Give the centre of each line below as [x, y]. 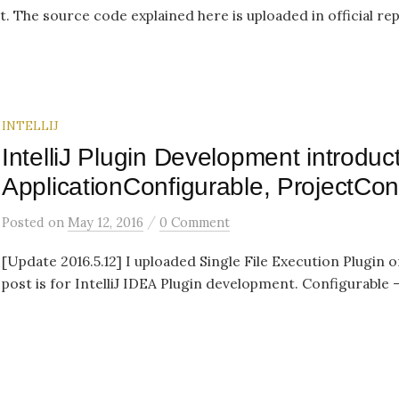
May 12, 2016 [106, 223]
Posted [25, 223]
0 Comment [195, 223]
